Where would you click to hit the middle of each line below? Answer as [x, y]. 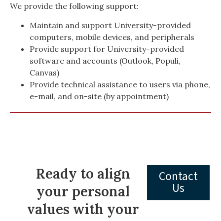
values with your [83, 209]
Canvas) [44, 72]
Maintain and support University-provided [110, 25]
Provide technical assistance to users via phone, [120, 84]
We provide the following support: [74, 6]
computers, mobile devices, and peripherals [112, 37]
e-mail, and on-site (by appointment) [99, 96]
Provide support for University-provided [107, 49]
